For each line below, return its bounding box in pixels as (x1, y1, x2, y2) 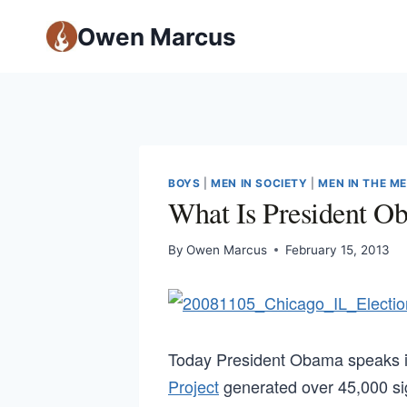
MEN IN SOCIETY (211, 176, 308, 190)
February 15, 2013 (285, 242, 391, 257)
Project (168, 373, 219, 398)
